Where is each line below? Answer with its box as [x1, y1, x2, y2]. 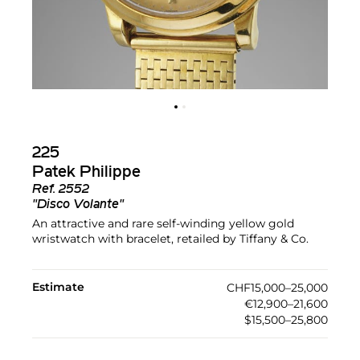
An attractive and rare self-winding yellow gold [32, 216, 294, 231]
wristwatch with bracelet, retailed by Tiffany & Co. [32, 231, 309, 247]
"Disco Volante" [32, 198, 124, 212]
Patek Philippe [32, 165, 141, 182]
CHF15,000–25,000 [227, 280, 328, 296]
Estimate [32, 280, 84, 295]
